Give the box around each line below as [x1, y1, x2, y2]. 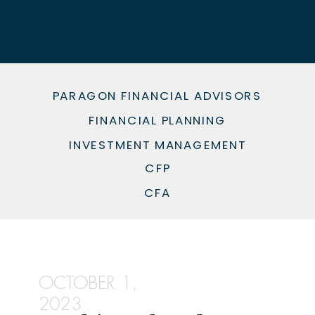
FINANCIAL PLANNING [89, 111, 226, 128]
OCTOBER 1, [38, 274, 138, 292]
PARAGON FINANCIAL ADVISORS [52, 86, 263, 103]
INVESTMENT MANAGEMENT [68, 136, 247, 153]
